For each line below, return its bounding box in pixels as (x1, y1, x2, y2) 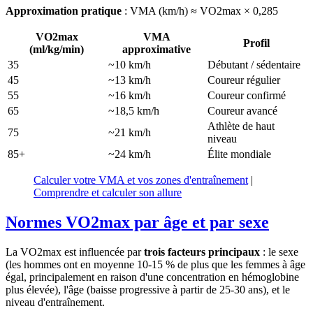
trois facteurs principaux (144, 246, 260, 259)
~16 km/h (108, 89, 151, 102)
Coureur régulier (208, 74, 280, 87)
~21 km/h (108, 126, 151, 139)
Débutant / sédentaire (208, 59, 300, 71)
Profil (243, 37, 270, 50)
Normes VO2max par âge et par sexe (6, 213, 269, 232)
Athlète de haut (208, 120, 275, 133)
